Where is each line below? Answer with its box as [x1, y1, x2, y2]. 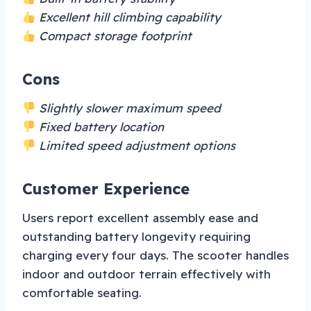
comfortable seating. [22, 285, 142, 301]
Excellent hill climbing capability [35, 10, 221, 25]
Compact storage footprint [35, 28, 192, 44]
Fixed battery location [35, 119, 165, 135]
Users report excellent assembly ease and [22, 210, 258, 226]
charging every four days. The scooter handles [22, 248, 289, 263]
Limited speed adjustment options [35, 138, 236, 153]
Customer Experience [22, 179, 190, 199]
